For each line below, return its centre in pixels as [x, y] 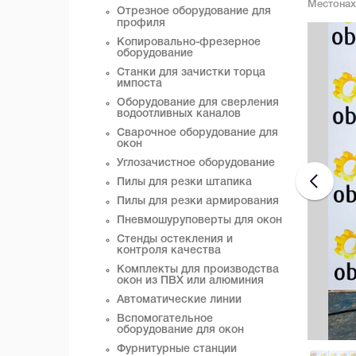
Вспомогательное [165, 319]
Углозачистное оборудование [196, 163]
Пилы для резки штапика [184, 182]
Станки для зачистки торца [191, 73]
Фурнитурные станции [177, 349]
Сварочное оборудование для [197, 133]
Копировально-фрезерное [189, 43]
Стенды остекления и [175, 240]
